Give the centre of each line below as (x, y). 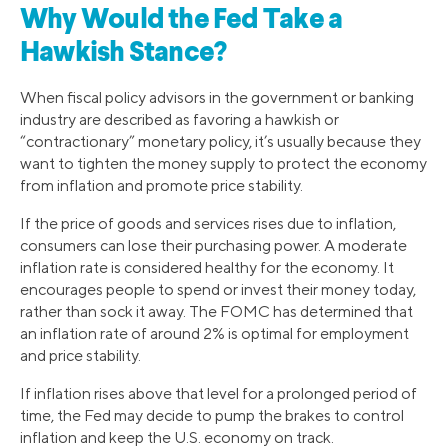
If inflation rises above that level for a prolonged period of (218, 393)
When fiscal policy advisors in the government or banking (217, 97)
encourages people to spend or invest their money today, (218, 289)
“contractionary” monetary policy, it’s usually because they (220, 141)
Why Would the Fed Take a (181, 20)
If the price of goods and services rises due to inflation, (208, 223)
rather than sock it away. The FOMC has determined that (216, 311)
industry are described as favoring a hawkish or (179, 119)
